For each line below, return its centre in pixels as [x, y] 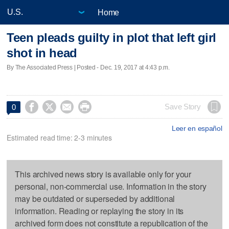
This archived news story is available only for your [103, 174]
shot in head [42, 53]
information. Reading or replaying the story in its [99, 211]
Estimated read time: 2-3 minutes [59, 137]
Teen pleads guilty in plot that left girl [111, 38]
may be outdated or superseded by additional [95, 198]
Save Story [183, 107]
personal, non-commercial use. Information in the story [111, 186]
